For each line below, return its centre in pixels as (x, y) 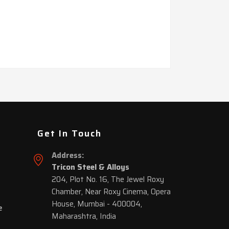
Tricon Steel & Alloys (90, 167)
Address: (68, 155)
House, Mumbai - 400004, (97, 204)
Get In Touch (70, 133)
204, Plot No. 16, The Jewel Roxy (108, 179)
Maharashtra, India (84, 216)
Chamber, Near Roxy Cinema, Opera (111, 192)
